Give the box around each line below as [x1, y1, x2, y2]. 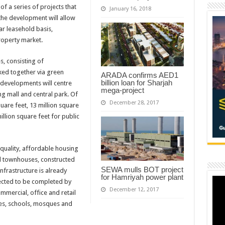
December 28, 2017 [109, 99, 159, 106]
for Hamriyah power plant [100, 173, 183, 182]
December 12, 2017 [109, 186, 159, 193]
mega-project [100, 86, 144, 95]
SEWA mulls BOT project [100, 165, 183, 174]
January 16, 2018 [109, 5, 151, 12]
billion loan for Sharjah [100, 78, 172, 87]
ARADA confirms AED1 [100, 71, 178, 80]
